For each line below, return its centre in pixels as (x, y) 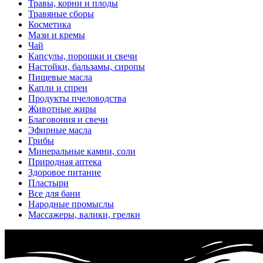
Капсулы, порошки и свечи (83, 56)
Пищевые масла (60, 77)
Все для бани (54, 194)
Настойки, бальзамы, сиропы (87, 67)
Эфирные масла (60, 130)
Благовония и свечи (68, 120)
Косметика (50, 25)
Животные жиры (62, 109)
